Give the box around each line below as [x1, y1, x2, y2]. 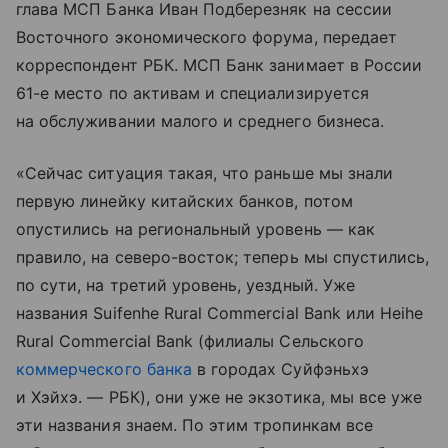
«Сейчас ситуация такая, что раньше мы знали [16, 162, 394, 183]
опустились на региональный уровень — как [16, 218, 375, 239]
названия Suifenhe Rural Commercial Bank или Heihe [16, 302, 424, 323]
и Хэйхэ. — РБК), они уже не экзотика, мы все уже [16, 386, 423, 407]
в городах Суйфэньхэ [191, 358, 369, 379]
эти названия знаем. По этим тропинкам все [16, 414, 373, 435]
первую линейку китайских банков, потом [16, 190, 353, 211]
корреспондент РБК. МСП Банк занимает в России [16, 54, 423, 75]
